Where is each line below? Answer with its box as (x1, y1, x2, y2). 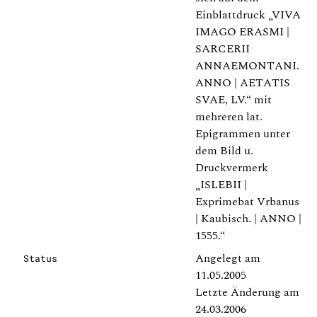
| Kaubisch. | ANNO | (195, 210, 301, 227)
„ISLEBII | (195, 176, 247, 193)
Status (23, 253, 57, 264)
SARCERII (195, 40, 250, 57)
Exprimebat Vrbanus (195, 193, 299, 210)
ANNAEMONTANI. (195, 57, 299, 74)
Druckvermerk (195, 159, 268, 176)
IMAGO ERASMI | (195, 23, 289, 40)
